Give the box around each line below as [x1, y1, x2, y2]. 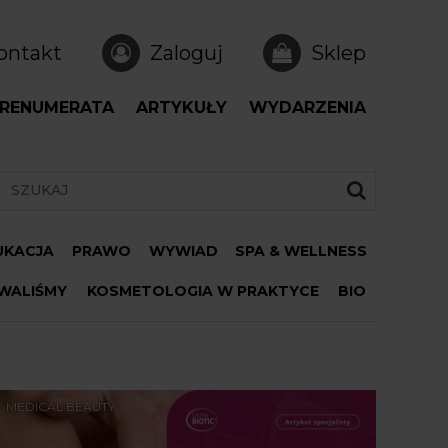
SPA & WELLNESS [235, 242, 368, 260]
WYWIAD [148, 242, 218, 260]
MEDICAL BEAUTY [6, 399, 115, 414]
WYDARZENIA [249, 98, 366, 117]
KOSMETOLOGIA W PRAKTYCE [86, 282, 319, 300]
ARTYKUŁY [136, 98, 227, 117]
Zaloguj [150, 41, 223, 65]
